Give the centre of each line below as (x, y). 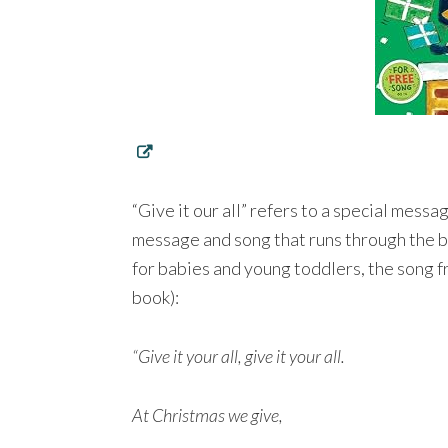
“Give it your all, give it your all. (238, 356)
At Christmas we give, (207, 415)
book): (155, 297)
